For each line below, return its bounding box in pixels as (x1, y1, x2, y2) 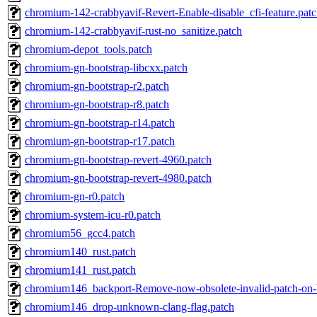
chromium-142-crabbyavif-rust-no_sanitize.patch (25, 25, 242, 38)
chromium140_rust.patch (25, 246, 136, 258)
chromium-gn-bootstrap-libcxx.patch (25, 62, 188, 74)
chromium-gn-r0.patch (25, 190, 125, 203)
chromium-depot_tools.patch (25, 43, 152, 56)
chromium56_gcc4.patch (25, 227, 135, 240)
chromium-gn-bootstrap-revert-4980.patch (25, 172, 212, 185)
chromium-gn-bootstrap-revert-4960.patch (25, 154, 212, 166)
